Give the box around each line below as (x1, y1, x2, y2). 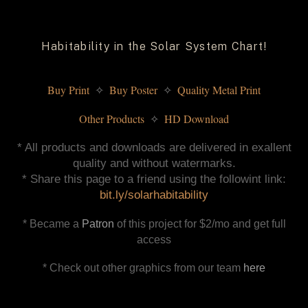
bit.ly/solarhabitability (100, 188, 208, 202)
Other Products (79, 111, 147, 126)
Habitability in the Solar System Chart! (41, 40, 267, 53)
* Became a (22, 217, 82, 230)
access (137, 233, 171, 245)
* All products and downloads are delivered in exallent (16, 141, 291, 155)
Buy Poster (107, 82, 160, 98)
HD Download (162, 111, 229, 126)
